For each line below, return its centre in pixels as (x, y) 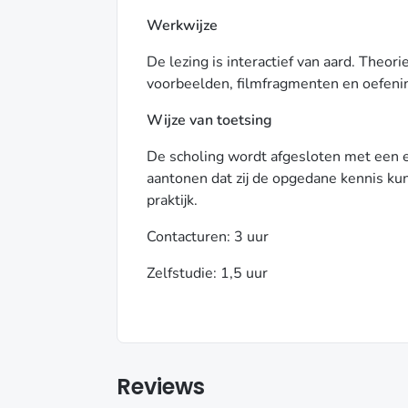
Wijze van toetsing (211, 120)
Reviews (161, 387)
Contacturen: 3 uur (208, 237)
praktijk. (172, 200)
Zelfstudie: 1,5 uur (207, 273)
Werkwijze (182, 25)
